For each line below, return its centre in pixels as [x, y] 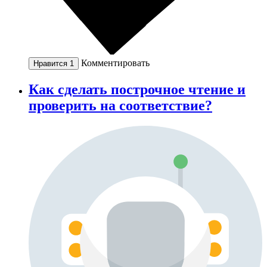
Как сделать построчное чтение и [137, 89]
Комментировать [115, 63]
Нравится [52, 63]
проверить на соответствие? [120, 105]
